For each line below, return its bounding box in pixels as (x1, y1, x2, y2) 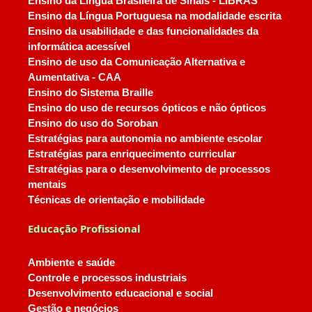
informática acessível (27, 41, 130, 52)
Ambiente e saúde (27, 257, 115, 268)
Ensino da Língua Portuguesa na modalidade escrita (27, 10, 281, 22)
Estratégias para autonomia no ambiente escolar (27, 133, 263, 144)
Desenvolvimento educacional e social (27, 288, 213, 299)
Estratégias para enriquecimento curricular (27, 148, 236, 159)
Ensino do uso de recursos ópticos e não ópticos (27, 102, 266, 114)
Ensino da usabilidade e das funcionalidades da (27, 26, 258, 37)
